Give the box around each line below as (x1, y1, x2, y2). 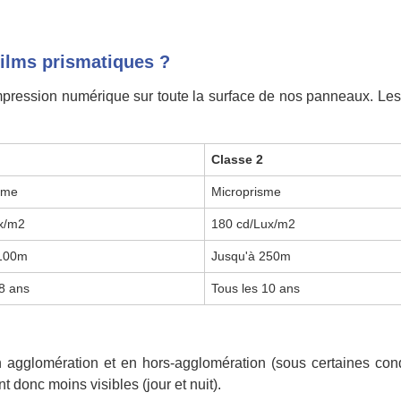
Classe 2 (211, 151, 264, 166)
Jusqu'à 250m (211, 248, 292, 263)
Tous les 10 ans (211, 280, 301, 295)
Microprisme (211, 183, 282, 199)
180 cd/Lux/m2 (211, 216, 296, 231)
